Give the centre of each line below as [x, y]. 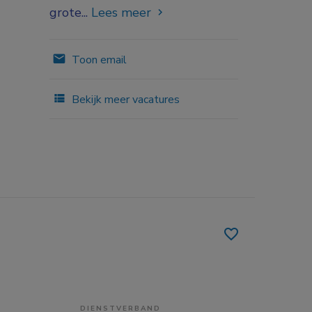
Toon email [97, 60]
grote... [70, 12]
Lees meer [121, 12]
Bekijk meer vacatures [124, 99]
